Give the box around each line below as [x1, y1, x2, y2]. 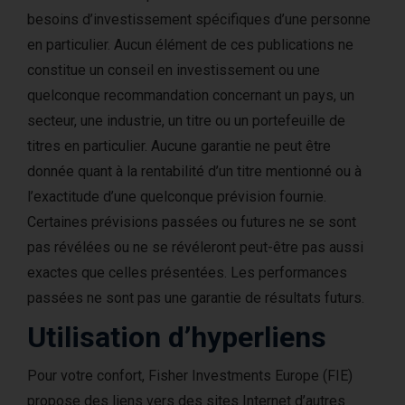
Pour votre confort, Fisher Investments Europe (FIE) [27, 367, 353, 384]
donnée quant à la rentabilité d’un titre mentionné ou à [27, 163, 362, 180]
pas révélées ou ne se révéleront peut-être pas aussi [27, 239, 363, 256]
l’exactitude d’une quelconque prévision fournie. [27, 188, 326, 205]
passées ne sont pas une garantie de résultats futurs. [27, 289, 364, 306]
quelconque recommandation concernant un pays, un [27, 87, 354, 104]
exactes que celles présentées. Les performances [27, 264, 347, 281]
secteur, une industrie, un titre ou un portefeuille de [27, 112, 345, 129]
